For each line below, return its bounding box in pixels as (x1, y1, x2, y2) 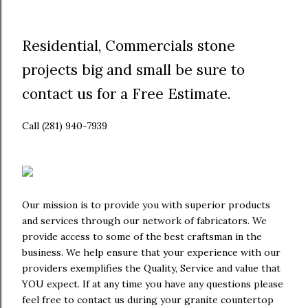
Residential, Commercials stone (22, 36, 235, 56)
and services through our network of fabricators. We (22, 214, 267, 227)
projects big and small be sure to (22, 60, 245, 80)
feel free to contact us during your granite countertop (22, 293, 274, 306)
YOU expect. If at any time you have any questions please (22, 277, 283, 290)
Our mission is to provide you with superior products (22, 198, 270, 211)
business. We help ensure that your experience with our (22, 245, 280, 258)
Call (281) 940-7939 (22, 119, 107, 132)
